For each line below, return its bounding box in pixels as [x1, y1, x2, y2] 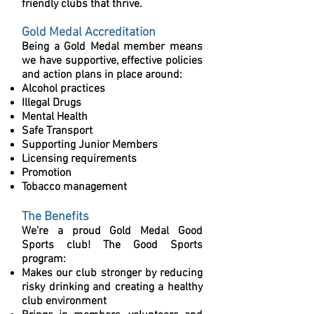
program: [22, 252, 66, 266]
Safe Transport [22, 124, 93, 138]
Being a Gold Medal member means [22, 40, 203, 54]
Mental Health [22, 110, 88, 124]
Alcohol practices [22, 82, 105, 96]
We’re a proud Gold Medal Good [22, 224, 203, 238]
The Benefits [22, 210, 89, 224]
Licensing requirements [22, 152, 137, 166]
